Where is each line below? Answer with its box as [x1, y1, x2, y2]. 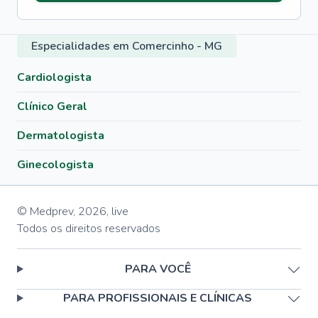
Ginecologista [17, 157, 94, 172]
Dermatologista [17, 128, 104, 143]
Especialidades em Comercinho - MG [31, 38, 222, 54]
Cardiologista [17, 70, 92, 85]
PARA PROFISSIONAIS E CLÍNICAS [63, 290, 253, 306]
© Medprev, [17, 204, 75, 219]
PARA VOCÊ [124, 261, 191, 277]
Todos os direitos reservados [17, 221, 160, 236]
